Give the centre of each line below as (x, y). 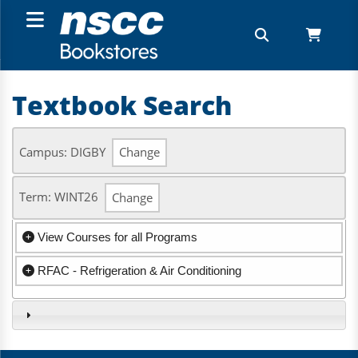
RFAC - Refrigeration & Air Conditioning (138, 270)
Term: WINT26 (59, 197)
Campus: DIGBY (63, 152)
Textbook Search (122, 105)
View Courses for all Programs (116, 237)
